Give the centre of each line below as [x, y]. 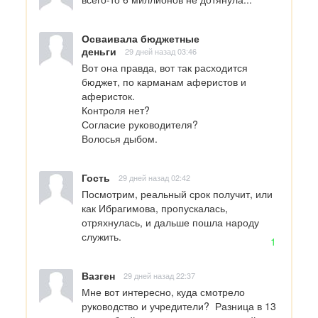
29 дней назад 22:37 [159, 275]
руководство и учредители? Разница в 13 [179, 306]
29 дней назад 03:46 [161, 51]
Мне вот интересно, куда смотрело [163, 291]
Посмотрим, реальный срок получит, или [177, 193]
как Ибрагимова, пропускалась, [155, 208]
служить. [102, 236]
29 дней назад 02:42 [154, 177]
